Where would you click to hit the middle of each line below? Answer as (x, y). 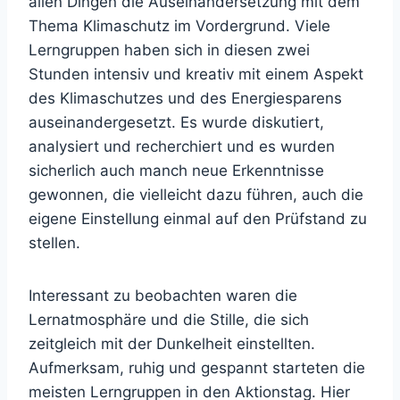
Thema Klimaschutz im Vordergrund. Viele (179, 26)
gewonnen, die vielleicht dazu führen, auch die (196, 195)
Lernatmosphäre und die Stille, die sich (169, 320)
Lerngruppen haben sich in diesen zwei (169, 50)
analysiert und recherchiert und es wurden (182, 147)
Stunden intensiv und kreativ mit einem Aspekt (196, 75)
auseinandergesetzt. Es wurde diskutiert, (176, 123)
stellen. (54, 243)
